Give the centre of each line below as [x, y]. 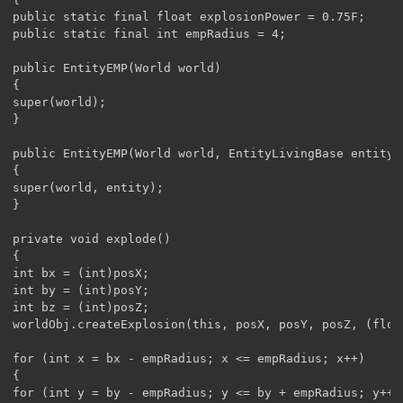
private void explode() [92, 238]
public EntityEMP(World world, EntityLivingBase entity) [207, 153]
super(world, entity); [88, 187]
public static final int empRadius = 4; [149, 33]
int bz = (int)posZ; [81, 307]
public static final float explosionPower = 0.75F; [189, 16]
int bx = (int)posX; [81, 273]
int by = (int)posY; [81, 290]
